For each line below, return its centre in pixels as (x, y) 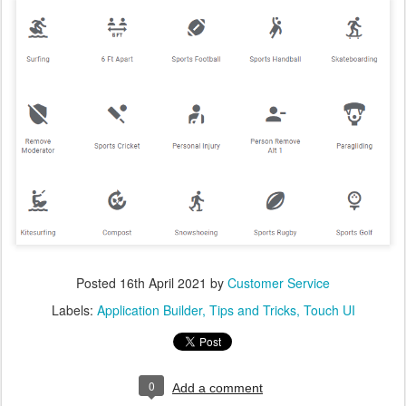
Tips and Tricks (252, 310)
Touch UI (329, 310)
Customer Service (279, 283)
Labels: (74, 310)
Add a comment (217, 388)
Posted (98, 283)
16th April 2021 (163, 283)
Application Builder (149, 310)
